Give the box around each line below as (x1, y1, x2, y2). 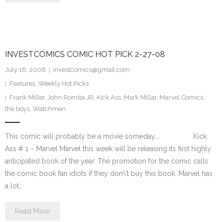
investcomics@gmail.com (53, 66, 130, 73)
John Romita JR (48, 94, 94, 101)
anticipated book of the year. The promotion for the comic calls (5, 157, 208, 165)
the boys (5, 105, 30, 112)
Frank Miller (9, 94, 45, 101)
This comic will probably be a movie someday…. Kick (5, 132, 207, 140)
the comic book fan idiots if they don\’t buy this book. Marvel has (5, 169, 213, 177)
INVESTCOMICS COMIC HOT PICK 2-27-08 (5, 50, 165, 59)
